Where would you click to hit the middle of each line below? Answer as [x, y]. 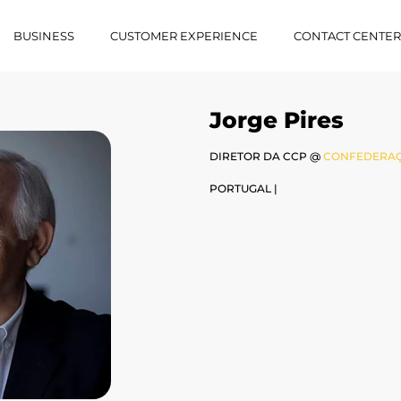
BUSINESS [44, 35]
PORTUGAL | [243, 189]
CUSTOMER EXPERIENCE [184, 35]
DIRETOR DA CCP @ [265, 157]
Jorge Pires [277, 120]
